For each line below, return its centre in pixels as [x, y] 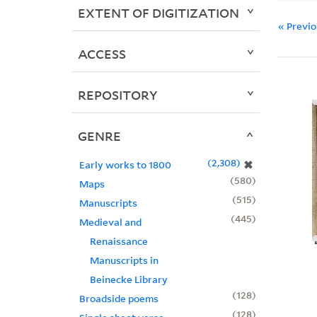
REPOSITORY [117, 95]
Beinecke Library [128, 279]
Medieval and [110, 222]
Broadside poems [119, 299]
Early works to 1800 [125, 165]
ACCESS [102, 54]
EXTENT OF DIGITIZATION [158, 13]
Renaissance [119, 241]
